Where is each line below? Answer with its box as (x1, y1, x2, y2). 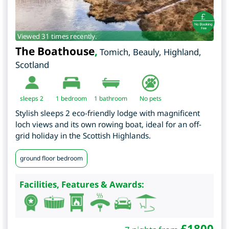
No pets (139, 94, 162, 103)
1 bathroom (94, 94, 127, 103)
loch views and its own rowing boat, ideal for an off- (15, 119, 201, 129)
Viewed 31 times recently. (17, 31, 97, 41)
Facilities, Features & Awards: (19, 178, 144, 190)
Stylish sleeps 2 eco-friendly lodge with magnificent (15, 107, 200, 118)
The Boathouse (15, 43, 95, 58)
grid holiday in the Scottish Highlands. (15, 130, 151, 141)
